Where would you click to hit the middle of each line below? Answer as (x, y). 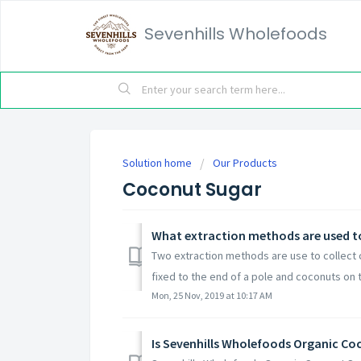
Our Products (245, 163)
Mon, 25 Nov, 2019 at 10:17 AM (212, 295)
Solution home (158, 163)
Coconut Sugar (192, 190)
